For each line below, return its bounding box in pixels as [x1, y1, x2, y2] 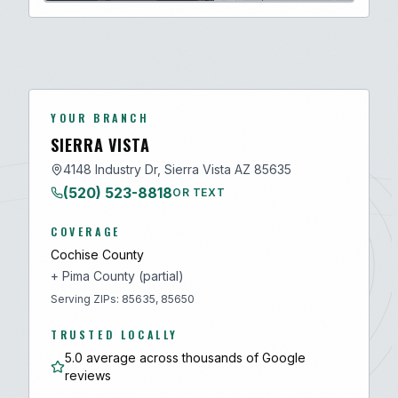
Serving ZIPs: [51, 292, 122, 306]
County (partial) [90, 268, 184, 283]
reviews [64, 368, 111, 383]
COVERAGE [51, 224, 121, 239]
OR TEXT [172, 186, 226, 199]
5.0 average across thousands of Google [64, 350, 306, 365]
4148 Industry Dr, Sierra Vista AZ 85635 [63, 162, 291, 177]
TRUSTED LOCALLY [51, 327, 179, 342]
